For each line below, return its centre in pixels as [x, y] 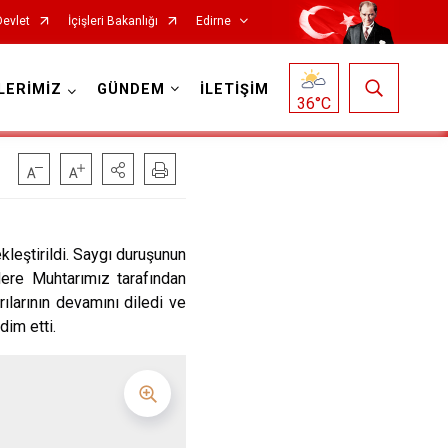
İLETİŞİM [234, 89]
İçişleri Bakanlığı [112, 21]
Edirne [213, 21]
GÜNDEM [130, 89]
